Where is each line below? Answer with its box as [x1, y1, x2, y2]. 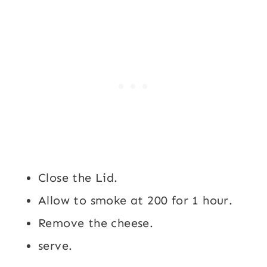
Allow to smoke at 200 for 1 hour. [38, 193, 233, 208]
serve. [38, 238, 73, 253]
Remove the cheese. [38, 216, 154, 231]
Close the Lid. [38, 170, 118, 185]
